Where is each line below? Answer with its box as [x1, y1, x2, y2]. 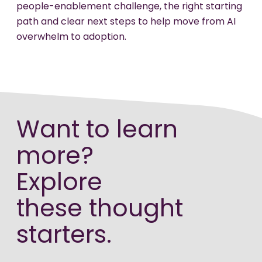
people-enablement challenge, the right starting [16, 2, 242, 12]
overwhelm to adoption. [16, 33, 129, 43]
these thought [16, 198, 183, 222]
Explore [16, 171, 102, 196]
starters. [16, 224, 112, 249]
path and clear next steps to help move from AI [16, 18, 236, 27]
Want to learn [16, 119, 178, 143]
